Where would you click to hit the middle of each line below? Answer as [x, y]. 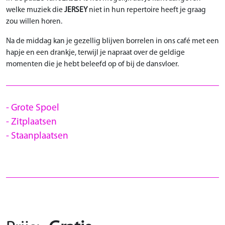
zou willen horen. [34, 21]
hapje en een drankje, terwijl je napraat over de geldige [95, 52]
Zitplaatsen [34, 123]
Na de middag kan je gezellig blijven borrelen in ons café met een [113, 41]
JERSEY [76, 10]
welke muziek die [34, 10]
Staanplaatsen [40, 137]
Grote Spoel [35, 108]
